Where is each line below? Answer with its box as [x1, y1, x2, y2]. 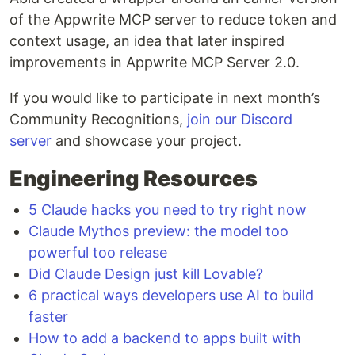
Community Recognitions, [10, 110, 187, 128]
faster [29, 307, 68, 325]
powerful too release [29, 243, 167, 261]
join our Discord [187, 110, 292, 128]
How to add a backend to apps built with [29, 329, 301, 346]
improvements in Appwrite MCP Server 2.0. [10, 53, 300, 71]
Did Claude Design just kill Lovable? [29, 265, 263, 282]
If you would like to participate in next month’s [10, 89, 320, 106]
